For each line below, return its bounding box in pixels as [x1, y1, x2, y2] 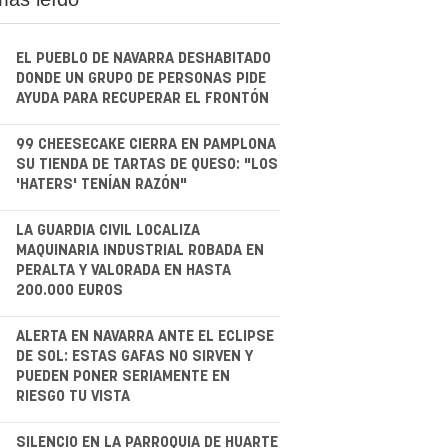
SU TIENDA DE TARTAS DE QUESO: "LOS [15, 156, 278, 172]
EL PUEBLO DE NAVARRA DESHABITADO [15, 50, 271, 66]
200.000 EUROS [15, 282, 123, 298]
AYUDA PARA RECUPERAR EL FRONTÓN [15, 90, 269, 106]
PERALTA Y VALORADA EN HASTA [15, 262, 231, 278]
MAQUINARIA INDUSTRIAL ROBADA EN [15, 242, 264, 258]
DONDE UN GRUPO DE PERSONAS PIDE [15, 70, 266, 86]
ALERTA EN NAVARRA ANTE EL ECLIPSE [15, 328, 274, 344]
